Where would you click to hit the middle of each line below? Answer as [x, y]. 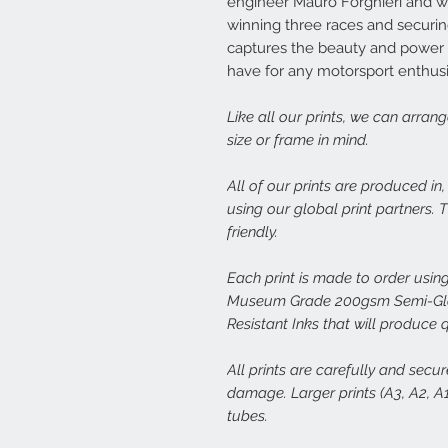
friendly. [252, 231]
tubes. [247, 415]
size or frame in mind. [298, 139]
